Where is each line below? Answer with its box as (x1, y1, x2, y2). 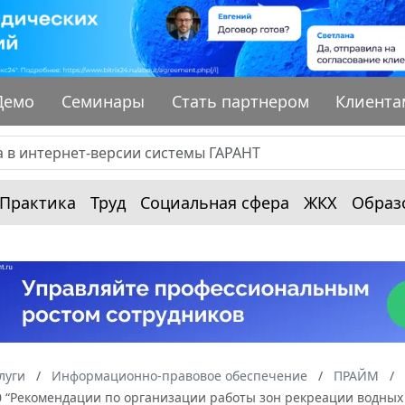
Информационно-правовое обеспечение (52, 366, 307, 384)
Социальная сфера (140, 191, 289, 213)
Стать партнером (171, 89, 309, 112)
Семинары (61, 89, 146, 112)
